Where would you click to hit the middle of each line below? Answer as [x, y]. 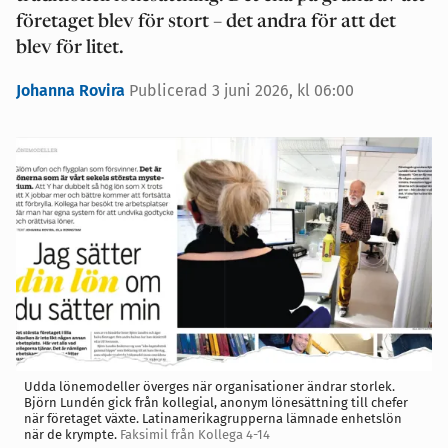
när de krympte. [70, 435]
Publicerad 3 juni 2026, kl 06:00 [241, 91]
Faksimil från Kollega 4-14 [195, 435]
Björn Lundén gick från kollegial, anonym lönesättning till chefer [216, 403]
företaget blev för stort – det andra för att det [206, 23]
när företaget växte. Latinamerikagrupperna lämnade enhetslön [213, 419]
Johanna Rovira [72, 91]
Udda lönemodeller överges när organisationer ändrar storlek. [209, 387]
